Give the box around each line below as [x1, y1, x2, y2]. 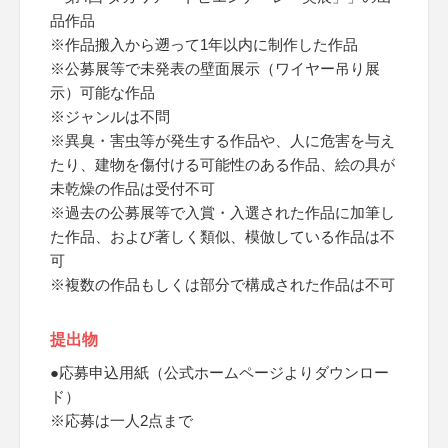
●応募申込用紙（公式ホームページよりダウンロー [50, 364, 389, 381]
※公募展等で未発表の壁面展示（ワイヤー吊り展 [50, 60, 380, 77]
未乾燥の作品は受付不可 [50, 180, 215, 197]
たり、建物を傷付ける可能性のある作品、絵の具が [50, 156, 395, 173]
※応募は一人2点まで [50, 412, 193, 429]
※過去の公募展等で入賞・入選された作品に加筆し [50, 204, 395, 221]
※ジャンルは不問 [50, 108, 170, 125]
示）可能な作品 [50, 84, 155, 101]
